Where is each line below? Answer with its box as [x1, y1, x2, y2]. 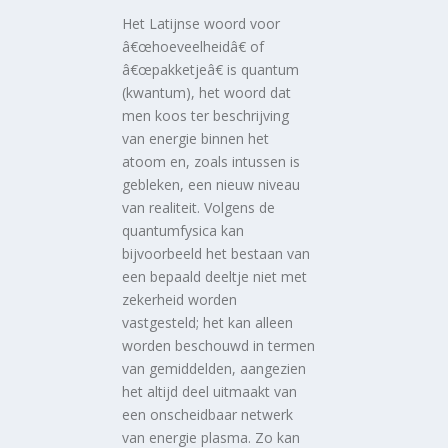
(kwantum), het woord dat [122, 82, 292, 102]
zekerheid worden [122, 289, 238, 309]
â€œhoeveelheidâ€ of [122, 36, 265, 56]
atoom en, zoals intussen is [122, 151, 301, 171]
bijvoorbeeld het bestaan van [122, 243, 311, 263]
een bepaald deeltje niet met [122, 266, 308, 286]
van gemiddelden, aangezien [122, 358, 307, 378]
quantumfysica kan [122, 220, 245, 240]
